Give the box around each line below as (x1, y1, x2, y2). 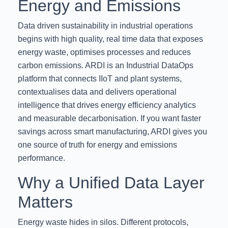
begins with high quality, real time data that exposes (18, 35, 203, 44)
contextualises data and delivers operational (18, 88, 177, 97)
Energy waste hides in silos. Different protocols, (18, 218, 188, 227)
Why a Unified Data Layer (18, 174, 205, 192)
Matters (18, 193, 73, 212)
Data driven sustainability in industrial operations (18, 21, 193, 31)
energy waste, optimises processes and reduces (18, 48, 191, 57)
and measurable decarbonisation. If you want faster (18, 114, 201, 123)
